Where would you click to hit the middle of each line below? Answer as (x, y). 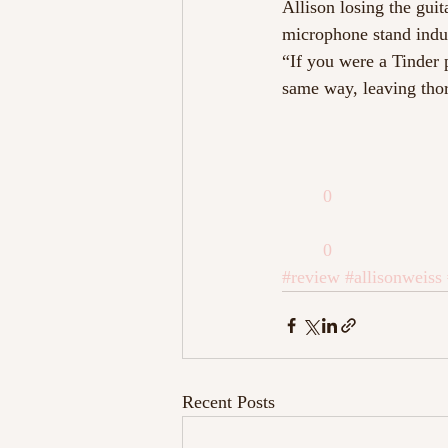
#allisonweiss (393, 277)
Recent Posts (228, 402)
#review (311, 277)
